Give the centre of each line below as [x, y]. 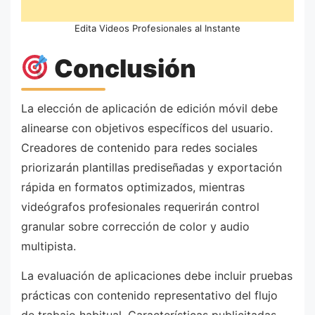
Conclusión [122, 68]
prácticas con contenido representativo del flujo [149, 295]
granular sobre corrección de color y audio [135, 227]
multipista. [49, 246]
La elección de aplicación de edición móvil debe [149, 109]
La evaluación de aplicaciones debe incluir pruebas [157, 275]
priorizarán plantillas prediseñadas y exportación [152, 168]
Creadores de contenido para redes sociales [139, 148]
